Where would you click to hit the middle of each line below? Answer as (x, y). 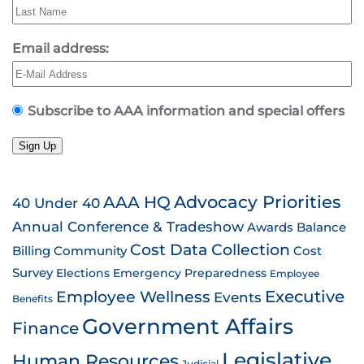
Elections (83, 273)
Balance (321, 227)
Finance (45, 328)
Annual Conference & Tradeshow (128, 226)
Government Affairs (188, 326)
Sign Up (37, 146)
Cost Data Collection (210, 250)
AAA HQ (137, 202)
